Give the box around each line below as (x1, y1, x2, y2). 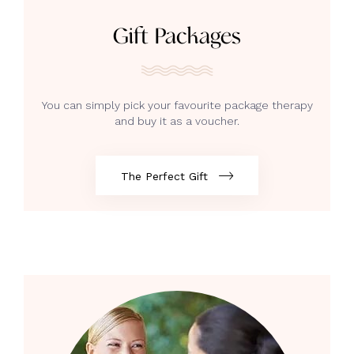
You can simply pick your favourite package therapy (41, 98, 313, 111)
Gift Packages (113, 24, 241, 49)
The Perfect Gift (121, 169, 209, 183)
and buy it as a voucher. (115, 114, 239, 127)
